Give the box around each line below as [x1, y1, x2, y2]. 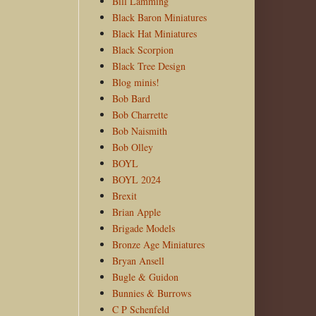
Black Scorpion [111, 43, 174, 57]
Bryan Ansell [111, 254, 164, 268]
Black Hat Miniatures [111, 27, 197, 41]
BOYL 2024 [111, 173, 161, 187]
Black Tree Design [111, 59, 186, 73]
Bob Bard [111, 92, 150, 106]
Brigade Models [111, 221, 175, 236]
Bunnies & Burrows [111, 286, 191, 300]
